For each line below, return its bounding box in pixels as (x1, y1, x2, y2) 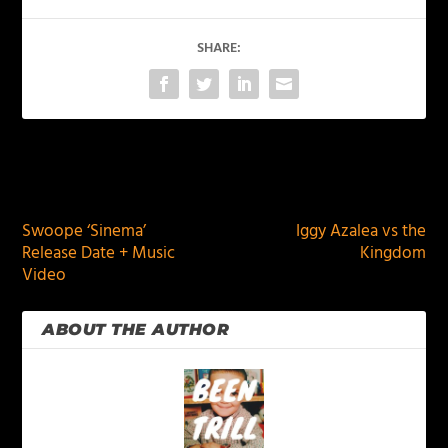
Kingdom (359, 240, 426, 268)
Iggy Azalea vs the (295, 218, 426, 246)
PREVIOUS (46, 169, 123, 197)
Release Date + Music (22, 240, 176, 268)
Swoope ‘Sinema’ (22, 218, 147, 246)
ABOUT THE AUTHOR (42, 320, 230, 340)
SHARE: (197, 37, 241, 61)
